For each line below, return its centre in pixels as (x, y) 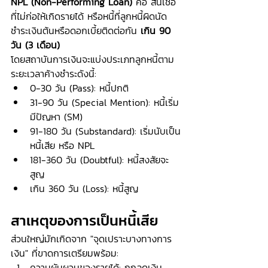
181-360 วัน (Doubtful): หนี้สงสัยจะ (99, 160)
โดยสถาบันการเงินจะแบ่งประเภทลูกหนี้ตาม (92, 59)
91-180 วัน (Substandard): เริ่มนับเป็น (105, 131)
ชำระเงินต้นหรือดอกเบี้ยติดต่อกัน (76, 31)
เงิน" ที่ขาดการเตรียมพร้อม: (65, 253)
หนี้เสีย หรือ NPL (62, 145)
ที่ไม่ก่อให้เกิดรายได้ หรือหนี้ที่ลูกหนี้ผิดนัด (89, 16)
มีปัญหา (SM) (56, 117)
